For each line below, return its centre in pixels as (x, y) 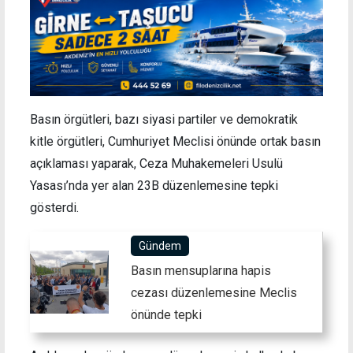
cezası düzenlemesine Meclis (214, 292)
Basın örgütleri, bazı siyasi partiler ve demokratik (164, 119)
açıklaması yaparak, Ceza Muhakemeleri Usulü (156, 163)
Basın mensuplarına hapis (201, 270)
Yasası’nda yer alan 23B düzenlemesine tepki (154, 185)
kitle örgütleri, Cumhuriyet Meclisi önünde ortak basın (175, 141)
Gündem (160, 245)
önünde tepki (166, 314)
